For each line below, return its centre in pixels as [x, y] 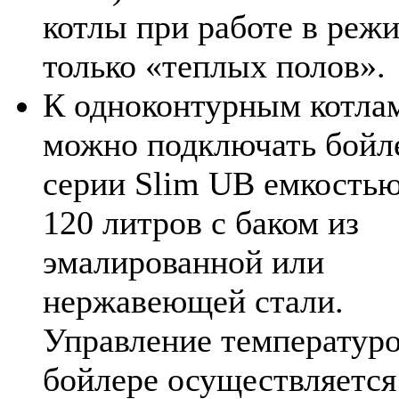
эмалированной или [183, 261]
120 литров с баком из [201, 222]
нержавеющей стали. [193, 301]
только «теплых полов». [214, 65]
